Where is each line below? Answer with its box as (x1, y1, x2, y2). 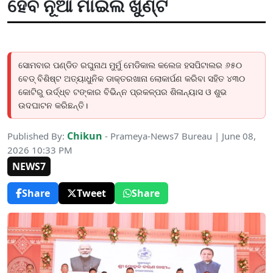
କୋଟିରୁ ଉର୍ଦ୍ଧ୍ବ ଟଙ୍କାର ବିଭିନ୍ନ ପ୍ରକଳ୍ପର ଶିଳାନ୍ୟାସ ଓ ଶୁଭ (18, 87, 227, 97)
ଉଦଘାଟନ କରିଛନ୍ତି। (18, 101, 88, 110)
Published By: (7, 130, 67, 142)
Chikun (67, 129, 102, 143)
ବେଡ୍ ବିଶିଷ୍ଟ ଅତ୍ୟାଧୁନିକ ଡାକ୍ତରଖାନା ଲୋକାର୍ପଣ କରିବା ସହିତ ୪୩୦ (18, 74, 245, 83)
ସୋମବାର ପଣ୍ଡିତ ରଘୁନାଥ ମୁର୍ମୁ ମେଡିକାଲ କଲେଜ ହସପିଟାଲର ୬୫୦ (18, 60, 242, 70)
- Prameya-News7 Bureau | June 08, (102, 130, 256, 142)
